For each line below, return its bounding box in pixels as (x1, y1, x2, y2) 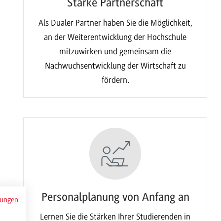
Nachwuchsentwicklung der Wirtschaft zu (44, 60, 186, 71)
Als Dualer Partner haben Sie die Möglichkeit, (38, 17, 192, 28)
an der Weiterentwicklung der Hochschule (44, 32, 187, 42)
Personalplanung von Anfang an (41, 190, 189, 204)
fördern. (101, 74, 129, 85)
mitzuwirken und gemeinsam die (59, 46, 172, 56)
